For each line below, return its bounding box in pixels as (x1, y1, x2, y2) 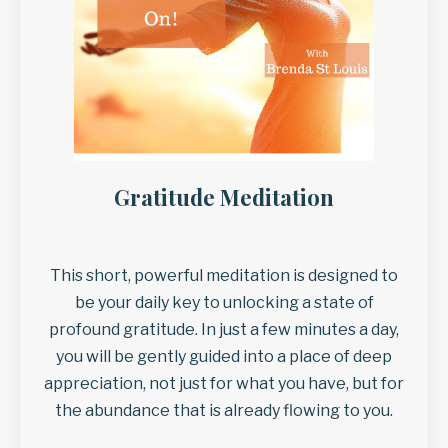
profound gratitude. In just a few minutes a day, (49, 320, 399, 340)
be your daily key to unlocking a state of (74, 293, 374, 313)
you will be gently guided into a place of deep (56, 347, 392, 367)
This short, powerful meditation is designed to (50, 266, 398, 286)
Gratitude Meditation (114, 182, 334, 213)
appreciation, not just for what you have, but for (44, 374, 404, 394)
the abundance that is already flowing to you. (55, 401, 393, 421)
